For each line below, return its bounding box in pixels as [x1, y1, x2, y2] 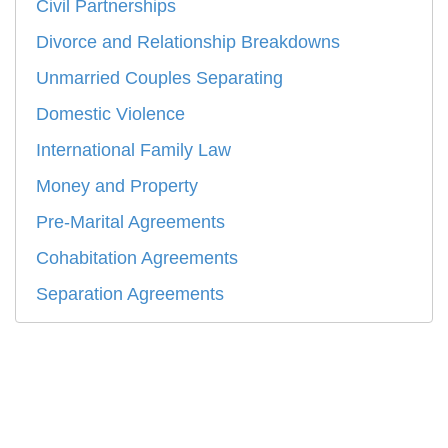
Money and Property [36, 176, 198, 197]
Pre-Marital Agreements [36, 212, 225, 233]
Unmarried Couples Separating [36, 68, 283, 89]
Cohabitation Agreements [36, 248, 238, 269]
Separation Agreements [36, 284, 224, 305]
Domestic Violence [36, 104, 185, 125]
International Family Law [36, 140, 231, 161]
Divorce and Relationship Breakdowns [36, 32, 340, 53]
